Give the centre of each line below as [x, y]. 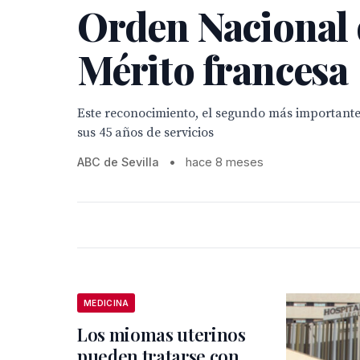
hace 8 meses [225, 162]
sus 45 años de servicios [145, 133]
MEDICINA [106, 303]
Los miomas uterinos [162, 334]
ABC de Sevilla [118, 162]
